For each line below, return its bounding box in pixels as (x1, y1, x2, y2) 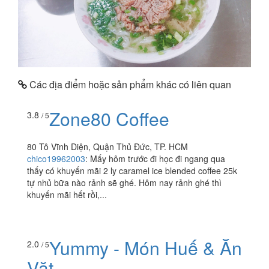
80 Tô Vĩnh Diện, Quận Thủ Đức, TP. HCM (27, 140, 188, 153)
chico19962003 (27, 152, 85, 165)
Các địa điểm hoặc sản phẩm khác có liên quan (27, 77, 231, 92)
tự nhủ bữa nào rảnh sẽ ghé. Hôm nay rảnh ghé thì (27, 176, 222, 189)
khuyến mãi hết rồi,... (27, 188, 107, 201)
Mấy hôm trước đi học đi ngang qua (90, 152, 225, 165)
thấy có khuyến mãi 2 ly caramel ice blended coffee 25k (27, 164, 237, 177)
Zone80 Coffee (49, 105, 169, 131)
